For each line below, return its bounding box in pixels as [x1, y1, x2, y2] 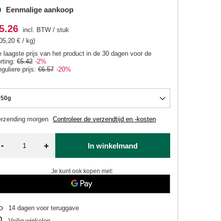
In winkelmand [88, 141, 138, 150]
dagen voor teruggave [15, 204, 79, 212]
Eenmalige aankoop [6, 5, 74, 14]
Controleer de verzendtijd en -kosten [53, 115, 156, 123]
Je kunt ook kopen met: [51, 168, 113, 175]
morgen [27, 115, 51, 123]
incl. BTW [21, 26, 51, 34]
